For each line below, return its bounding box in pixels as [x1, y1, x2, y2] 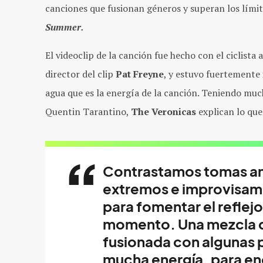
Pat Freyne [116, 67, 164, 80]
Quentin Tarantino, [45, 104, 131, 118]
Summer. [45, 20, 84, 33]
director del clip [45, 67, 116, 80]
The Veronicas [131, 104, 196, 118]
